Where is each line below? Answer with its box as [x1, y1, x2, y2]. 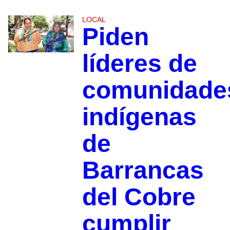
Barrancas [82, 156, 204, 184]
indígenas [82, 103, 197, 130]
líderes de [82, 49, 197, 77]
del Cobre [82, 183, 196, 210]
